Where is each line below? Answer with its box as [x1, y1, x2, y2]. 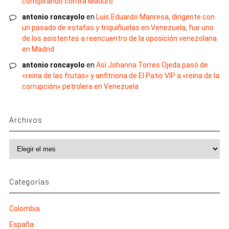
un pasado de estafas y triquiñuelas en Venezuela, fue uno [21, 23, 214, 32]
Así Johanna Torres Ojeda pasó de [96, 60, 208, 69]
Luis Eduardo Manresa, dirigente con [96, 12, 215, 21]
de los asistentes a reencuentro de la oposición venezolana [21, 34, 217, 42]
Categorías [9, 177, 50, 186]
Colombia [9, 204, 40, 213]
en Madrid [21, 44, 54, 53]
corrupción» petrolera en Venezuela [21, 82, 139, 90]
